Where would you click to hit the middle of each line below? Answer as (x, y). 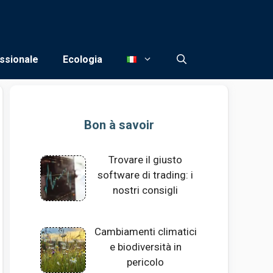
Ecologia (83, 59)
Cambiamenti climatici (145, 232)
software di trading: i (146, 175)
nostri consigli (146, 190)
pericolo (146, 262)
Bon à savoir (119, 125)
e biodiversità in (145, 247)
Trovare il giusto (146, 160)
